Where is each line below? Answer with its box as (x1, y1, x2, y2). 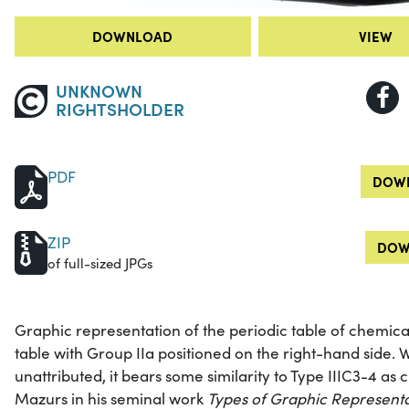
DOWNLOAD (92, 26, 173, 46)
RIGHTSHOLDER (55, 95, 184, 121)
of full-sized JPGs (47, 253, 152, 272)
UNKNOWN (55, 77, 142, 102)
